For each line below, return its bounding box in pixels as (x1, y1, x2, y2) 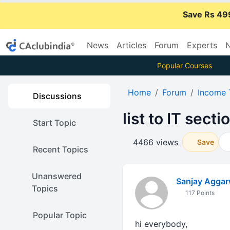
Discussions (33, 91, 82, 101)
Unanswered (31, 171, 82, 181)
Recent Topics (33, 144, 88, 155)
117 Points (183, 189, 215, 197)
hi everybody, (135, 219, 187, 229)
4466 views (132, 137, 178, 147)
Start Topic (33, 118, 76, 128)
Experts (187, 40, 217, 50)
